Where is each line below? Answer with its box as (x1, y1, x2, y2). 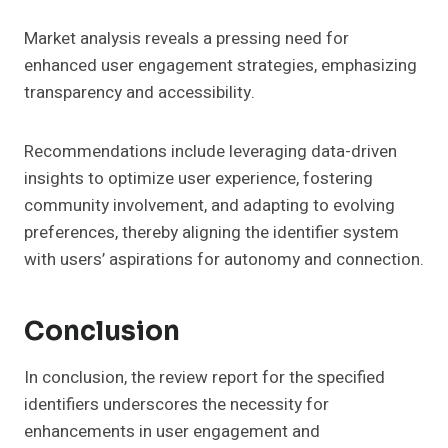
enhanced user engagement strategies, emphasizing (24, 52, 417, 78)
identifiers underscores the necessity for (24, 391, 329, 417)
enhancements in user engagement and (24, 418, 320, 444)
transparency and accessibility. (24, 79, 255, 105)
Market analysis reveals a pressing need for (24, 25, 349, 51)
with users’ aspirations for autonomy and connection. (24, 246, 424, 272)
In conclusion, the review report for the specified (24, 364, 385, 390)
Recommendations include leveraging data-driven (24, 138, 397, 164)
